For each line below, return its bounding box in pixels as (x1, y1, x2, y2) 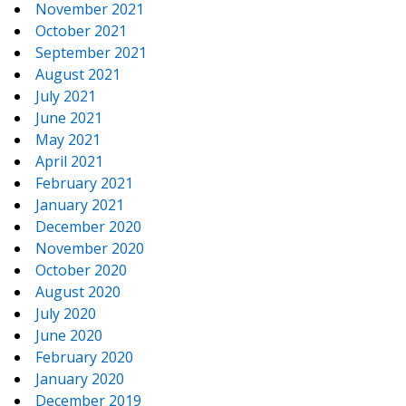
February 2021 (35, 173, 133, 194)
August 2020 (35, 282, 121, 303)
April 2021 (35, 151, 103, 172)
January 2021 (35, 195, 124, 216)
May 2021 (35, 130, 101, 150)
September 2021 (35, 43, 147, 63)
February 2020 (35, 347, 133, 368)
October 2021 (35, 21, 127, 42)
